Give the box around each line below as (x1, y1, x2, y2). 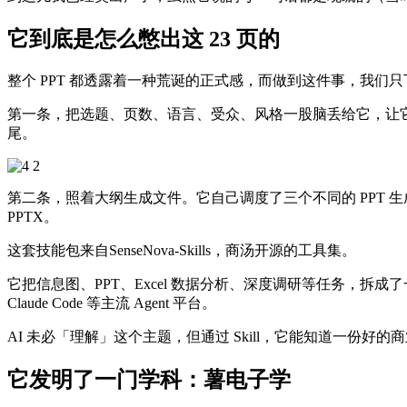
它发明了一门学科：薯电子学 (7, 367, 291, 392)
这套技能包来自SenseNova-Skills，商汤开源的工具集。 (7, 242, 356, 258)
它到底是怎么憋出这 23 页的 (7, 26, 280, 51)
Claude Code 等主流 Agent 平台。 (7, 294, 216, 311)
